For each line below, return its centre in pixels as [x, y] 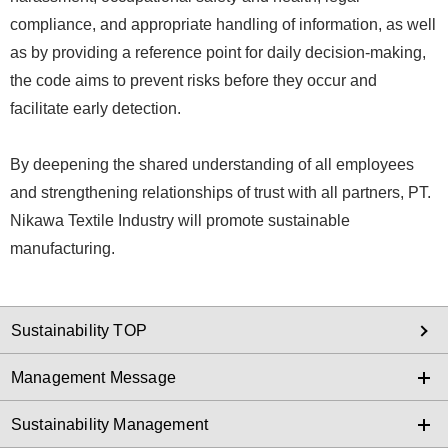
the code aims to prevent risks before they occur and [193, 80]
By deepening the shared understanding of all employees [212, 165]
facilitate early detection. [95, 108]
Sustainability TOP [79, 330]
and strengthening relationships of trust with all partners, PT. [220, 193]
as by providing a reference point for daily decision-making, [218, 52]
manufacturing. [62, 249]
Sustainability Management [109, 424]
